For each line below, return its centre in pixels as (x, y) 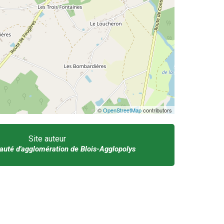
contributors (156, 110)
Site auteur (47, 139)
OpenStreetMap (122, 110)
